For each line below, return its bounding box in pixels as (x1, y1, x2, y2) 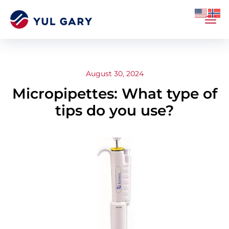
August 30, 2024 (86, 68, 144, 78)
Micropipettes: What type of (12, 85, 217, 103)
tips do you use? (55, 102, 174, 120)
